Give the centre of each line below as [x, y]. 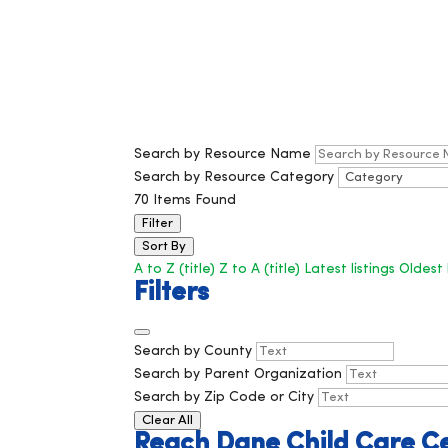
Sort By [164, 246]
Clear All [168, 420]
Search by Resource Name [223, 154]
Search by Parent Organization [238, 374]
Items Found [193, 200]
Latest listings [350, 269]
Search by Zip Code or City [224, 397]
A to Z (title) [175, 269]
